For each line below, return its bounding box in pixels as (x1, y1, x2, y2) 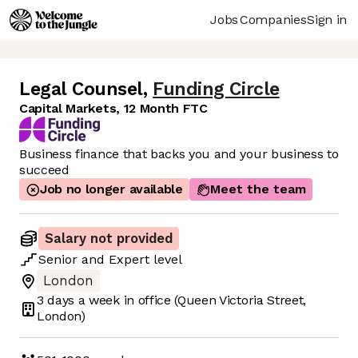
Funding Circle (153, 78, 280, 101)
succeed (19, 162, 70, 178)
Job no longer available (40, 181, 183, 197)
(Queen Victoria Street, (174, 292, 306, 308)
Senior (38, 252, 78, 268)
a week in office (74, 292, 171, 308)
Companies (240, 11, 307, 27)
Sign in (307, 11, 347, 27)
